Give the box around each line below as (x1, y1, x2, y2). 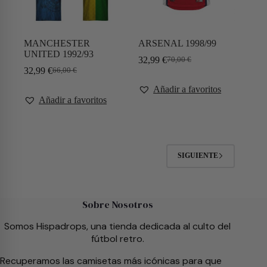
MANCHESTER (24, 38, 90, 48)
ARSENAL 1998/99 (138, 38, 217, 48)
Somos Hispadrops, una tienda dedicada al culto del (4, 220, 231, 232)
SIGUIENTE (178, 151, 219, 160)
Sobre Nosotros (82, 198, 153, 211)
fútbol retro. (91, 232, 144, 245)
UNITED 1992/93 (24, 48, 94, 59)
